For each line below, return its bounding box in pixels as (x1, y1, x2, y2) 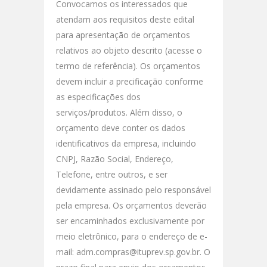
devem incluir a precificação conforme (56, 75, 203, 87)
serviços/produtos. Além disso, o (56, 106, 182, 118)
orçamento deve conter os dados (56, 122, 185, 133)
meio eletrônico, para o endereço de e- (56, 230, 207, 242)
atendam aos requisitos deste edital (56, 13, 194, 25)
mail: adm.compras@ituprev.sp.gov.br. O (56, 246, 210, 257)
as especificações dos (56, 91, 141, 103)
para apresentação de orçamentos (56, 29, 190, 41)
